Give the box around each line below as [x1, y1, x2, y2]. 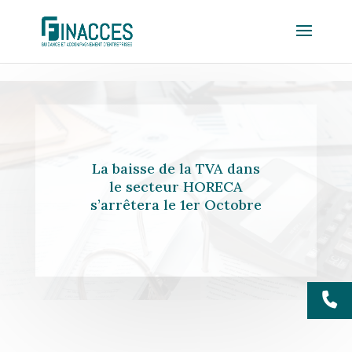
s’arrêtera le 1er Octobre [90, 196, 262, 214]
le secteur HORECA [108, 178, 243, 196]
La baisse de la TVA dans [91, 159, 260, 178]
